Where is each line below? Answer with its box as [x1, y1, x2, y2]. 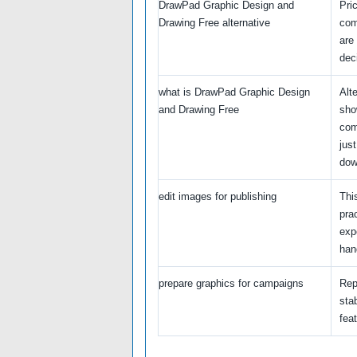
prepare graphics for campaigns [159, 277, 304, 290]
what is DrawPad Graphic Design [159, 86, 310, 99]
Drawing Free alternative [159, 17, 270, 29]
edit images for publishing [159, 190, 277, 203]
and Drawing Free [159, 104, 239, 116]
